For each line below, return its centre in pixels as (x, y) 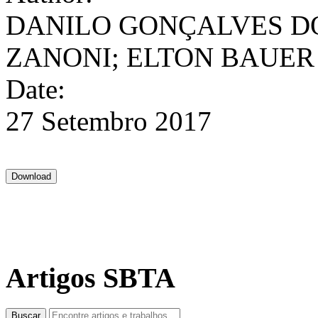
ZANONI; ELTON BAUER (160, 57)
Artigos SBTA (91, 278)
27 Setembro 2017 (109, 121)
